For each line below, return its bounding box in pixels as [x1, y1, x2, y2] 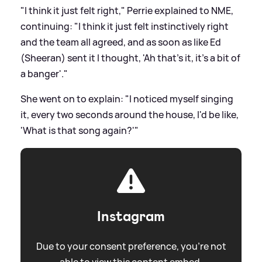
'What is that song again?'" [20, 123, 139, 137]
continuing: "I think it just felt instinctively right [20, 19, 229, 33]
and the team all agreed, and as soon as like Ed [20, 35, 221, 49]
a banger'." [20, 67, 68, 80]
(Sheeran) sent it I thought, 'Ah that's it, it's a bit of [20, 51, 240, 64]
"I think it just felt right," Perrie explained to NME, [20, 4, 233, 17]
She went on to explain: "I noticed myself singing [20, 92, 233, 105]
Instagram [97, 206, 165, 226]
